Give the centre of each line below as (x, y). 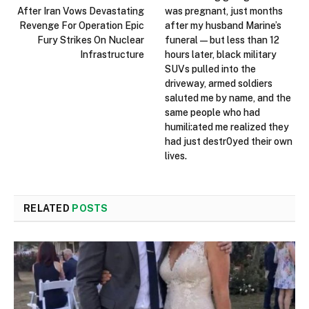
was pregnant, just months (224, 11)
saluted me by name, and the (228, 98)
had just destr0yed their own (229, 142)
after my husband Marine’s (223, 26)
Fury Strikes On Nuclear (91, 40)
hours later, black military (221, 55)
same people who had (212, 113)
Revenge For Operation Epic (82, 26)
